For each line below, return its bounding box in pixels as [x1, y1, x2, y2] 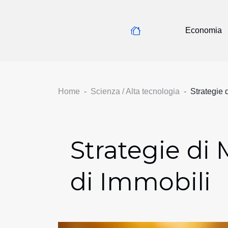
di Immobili [70, 167, 211, 196]
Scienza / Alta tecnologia [91, 87, 180, 96]
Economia [185, 26, 222, 35]
